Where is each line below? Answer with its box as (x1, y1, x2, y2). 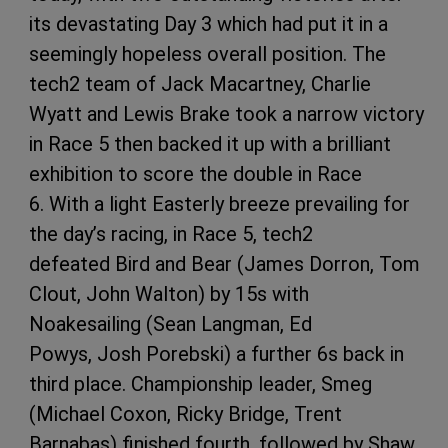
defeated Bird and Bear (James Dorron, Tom (29, 252, 420, 277)
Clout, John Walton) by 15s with (29, 282, 309, 307)
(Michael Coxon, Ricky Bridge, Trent (29, 402, 342, 427)
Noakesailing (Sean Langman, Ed (29, 312, 312, 337)
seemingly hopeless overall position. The (29, 42, 386, 67)
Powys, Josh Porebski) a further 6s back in (29, 342, 404, 367)
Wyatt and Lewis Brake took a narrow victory (29, 102, 424, 127)
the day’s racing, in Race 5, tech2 (29, 222, 313, 247)
